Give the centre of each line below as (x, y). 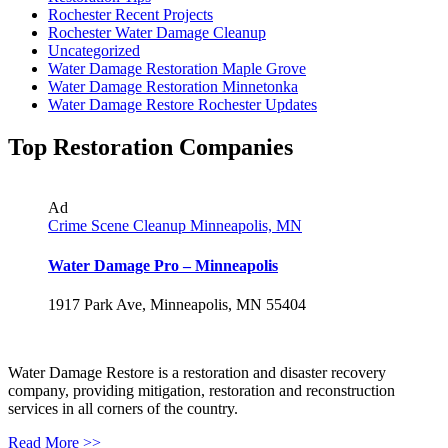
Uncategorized (94, 51)
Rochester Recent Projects (130, 15)
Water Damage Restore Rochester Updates (182, 105)
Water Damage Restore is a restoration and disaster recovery (197, 372)
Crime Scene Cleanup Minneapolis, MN (175, 226)
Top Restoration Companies (150, 147)
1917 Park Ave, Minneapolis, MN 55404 (177, 304)
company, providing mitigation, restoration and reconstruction (201, 390)
